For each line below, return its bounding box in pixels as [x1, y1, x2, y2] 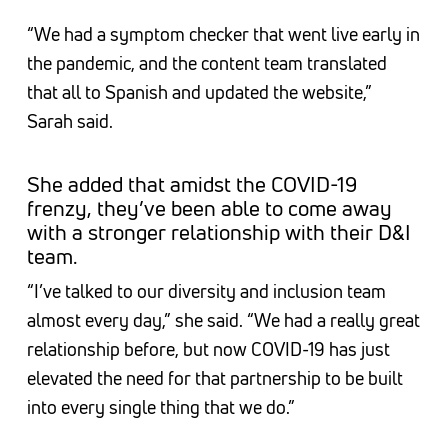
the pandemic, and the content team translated [26, 52, 387, 75]
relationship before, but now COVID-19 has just [26, 338, 390, 361]
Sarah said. [26, 110, 113, 133]
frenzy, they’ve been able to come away [26, 195, 392, 222]
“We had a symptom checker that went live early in [26, 23, 420, 46]
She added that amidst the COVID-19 [26, 171, 357, 198]
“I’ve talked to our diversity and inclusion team [26, 280, 386, 303]
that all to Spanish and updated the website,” [26, 81, 372, 104]
